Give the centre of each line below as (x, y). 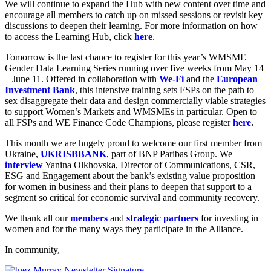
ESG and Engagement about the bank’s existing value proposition (130, 175)
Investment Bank (40, 90)
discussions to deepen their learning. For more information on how (131, 25)
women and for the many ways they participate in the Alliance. (124, 229)
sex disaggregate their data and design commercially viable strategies (135, 100)
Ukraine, (23, 154)
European (237, 79)
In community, (32, 249)
